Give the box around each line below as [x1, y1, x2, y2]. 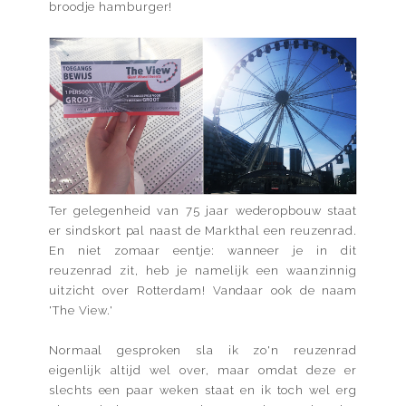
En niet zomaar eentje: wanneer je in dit [49, 244, 357, 258]
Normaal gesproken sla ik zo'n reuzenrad [49, 343, 357, 358]
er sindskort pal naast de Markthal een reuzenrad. [49, 224, 357, 238]
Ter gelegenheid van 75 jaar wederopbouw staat [49, 204, 357, 218]
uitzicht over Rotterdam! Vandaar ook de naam [49, 284, 357, 298]
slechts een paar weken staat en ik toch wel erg [49, 383, 357, 398]
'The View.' [49, 304, 114, 318]
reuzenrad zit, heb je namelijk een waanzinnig [49, 264, 357, 278]
